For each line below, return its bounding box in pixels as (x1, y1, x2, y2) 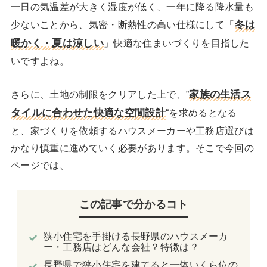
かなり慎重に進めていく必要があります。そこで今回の (10, 142, 254, 154)
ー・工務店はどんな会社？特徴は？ (43, 241, 199, 253)
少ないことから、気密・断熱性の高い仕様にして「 (10, 19, 235, 30)
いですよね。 (10, 55, 69, 67)
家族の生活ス (189, 88, 252, 101)
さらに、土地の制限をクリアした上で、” (10, 89, 190, 100)
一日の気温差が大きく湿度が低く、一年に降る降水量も (10, 1, 254, 13)
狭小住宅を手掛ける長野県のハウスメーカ (43, 231, 228, 242)
